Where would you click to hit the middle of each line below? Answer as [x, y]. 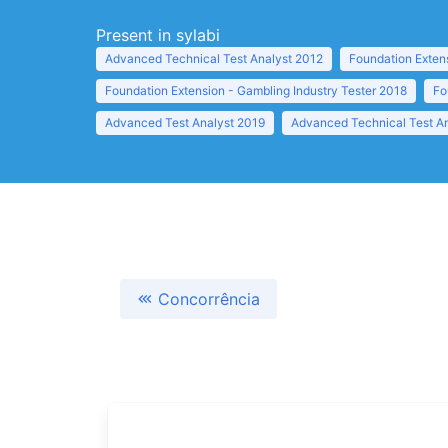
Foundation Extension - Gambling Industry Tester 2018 [256, 90]
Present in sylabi [158, 35]
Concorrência [209, 299]
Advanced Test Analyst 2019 [185, 122]
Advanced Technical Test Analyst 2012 [214, 58]
